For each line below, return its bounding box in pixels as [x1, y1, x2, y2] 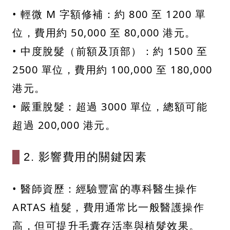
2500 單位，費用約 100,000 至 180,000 [12, 63, 213, 77]
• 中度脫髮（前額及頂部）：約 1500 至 [12, 44, 207, 59]
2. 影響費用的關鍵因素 [24, 150, 147, 164]
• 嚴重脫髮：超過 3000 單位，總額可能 [12, 100, 207, 114]
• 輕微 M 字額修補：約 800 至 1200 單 [12, 7, 206, 22]
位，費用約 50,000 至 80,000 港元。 [12, 26, 196, 40]
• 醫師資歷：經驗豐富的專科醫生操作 [12, 182, 197, 196]
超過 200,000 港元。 [12, 118, 116, 132]
